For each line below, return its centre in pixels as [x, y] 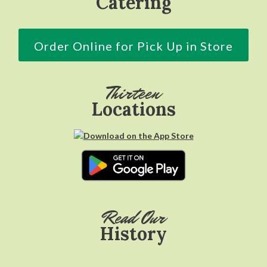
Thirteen [133, 93]
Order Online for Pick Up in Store [133, 46]
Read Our [133, 218]
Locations [133, 109]
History [133, 234]
